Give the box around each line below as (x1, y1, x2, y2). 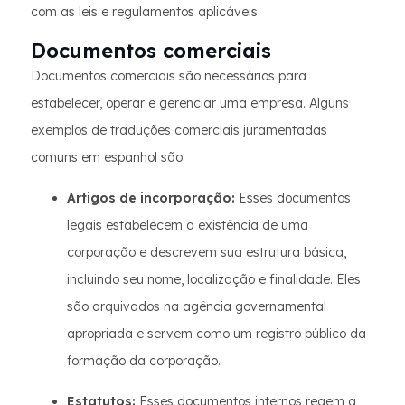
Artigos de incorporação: (67, 190, 235, 206)
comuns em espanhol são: (31, 149, 185, 165)
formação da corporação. (67, 353, 221, 369)
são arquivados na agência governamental (67, 298, 326, 315)
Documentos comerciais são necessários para (31, 68, 306, 84)
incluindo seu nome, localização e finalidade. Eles (67, 271, 361, 287)
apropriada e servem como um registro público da (67, 325, 366, 342)
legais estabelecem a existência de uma (67, 217, 308, 233)
